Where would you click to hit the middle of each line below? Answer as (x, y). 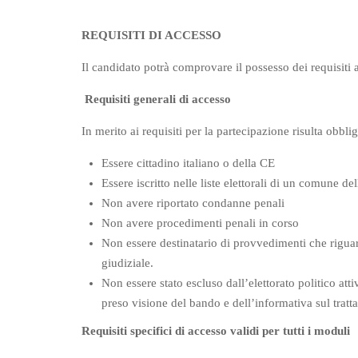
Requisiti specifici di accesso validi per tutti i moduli (217, 331)
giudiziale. (129, 263)
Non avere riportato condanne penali (195, 203)
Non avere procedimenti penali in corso (202, 223)
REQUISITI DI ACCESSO (153, 35)
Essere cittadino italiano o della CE (190, 163)
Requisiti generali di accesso (158, 99)
